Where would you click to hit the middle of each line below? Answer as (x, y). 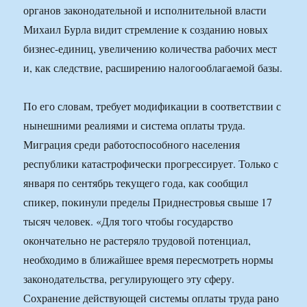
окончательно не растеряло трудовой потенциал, (137, 241)
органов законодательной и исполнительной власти (145, 10)
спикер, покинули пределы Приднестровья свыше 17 (148, 202)
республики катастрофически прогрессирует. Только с (151, 164)
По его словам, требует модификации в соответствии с (152, 106)
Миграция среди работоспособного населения (132, 145)
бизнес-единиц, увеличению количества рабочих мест (150, 49)
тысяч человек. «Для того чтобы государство (128, 221)
